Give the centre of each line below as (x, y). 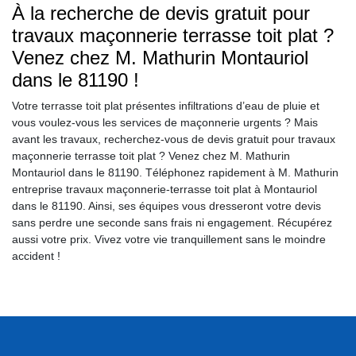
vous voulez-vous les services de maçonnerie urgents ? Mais (165, 123)
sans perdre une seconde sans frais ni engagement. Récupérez (172, 223)
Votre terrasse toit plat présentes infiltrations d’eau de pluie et (166, 106)
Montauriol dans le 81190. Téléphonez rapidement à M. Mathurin (175, 173)
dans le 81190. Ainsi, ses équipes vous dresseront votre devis (166, 206)
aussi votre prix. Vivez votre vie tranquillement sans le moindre (169, 240)
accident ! (36, 256)
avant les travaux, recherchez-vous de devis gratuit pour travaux (174, 139)
